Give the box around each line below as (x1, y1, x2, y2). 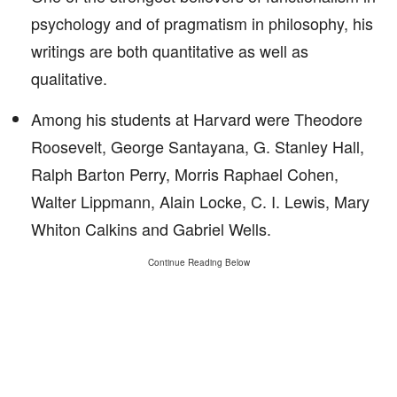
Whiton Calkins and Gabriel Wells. (31, 217, 271, 240)
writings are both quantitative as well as (31, 39, 308, 62)
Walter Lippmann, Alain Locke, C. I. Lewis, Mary (31, 190, 370, 213)
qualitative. (31, 66, 107, 90)
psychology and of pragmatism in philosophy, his (31, 12, 373, 35)
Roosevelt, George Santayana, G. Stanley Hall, (31, 135, 364, 158)
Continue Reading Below (147, 256, 250, 269)
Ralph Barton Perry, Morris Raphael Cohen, (31, 162, 339, 185)
